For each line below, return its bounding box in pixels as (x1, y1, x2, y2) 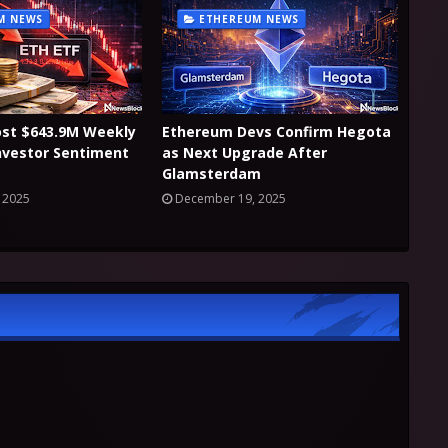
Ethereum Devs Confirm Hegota (162, 122, 391, 141)
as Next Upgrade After (162, 143, 327, 162)
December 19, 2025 (175, 190, 286, 207)
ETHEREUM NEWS (198, 12, 300, 26)
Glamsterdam (162, 164, 261, 183)
